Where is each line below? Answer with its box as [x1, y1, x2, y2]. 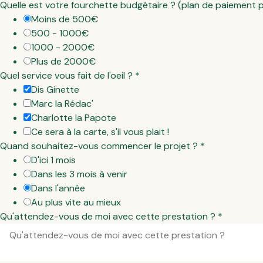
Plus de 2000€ [31, 55, 96, 68]
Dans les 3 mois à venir [31, 168, 127, 181]
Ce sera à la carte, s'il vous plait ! [31, 126, 169, 139]
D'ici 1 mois [31, 154, 76, 167]
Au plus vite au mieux [31, 196, 121, 209]
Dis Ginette [31, 83, 79, 96]
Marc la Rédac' [31, 97, 93, 110]
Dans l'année [31, 182, 85, 195]
